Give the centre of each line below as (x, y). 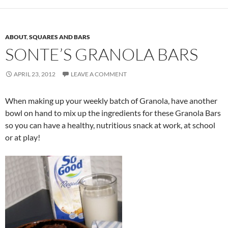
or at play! (23, 137)
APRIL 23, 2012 (35, 74)
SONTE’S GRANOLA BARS (102, 54)
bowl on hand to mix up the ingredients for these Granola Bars (113, 113)
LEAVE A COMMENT (99, 74)
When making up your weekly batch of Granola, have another (111, 101)
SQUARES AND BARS (60, 37)
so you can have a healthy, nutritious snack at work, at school (110, 125)
